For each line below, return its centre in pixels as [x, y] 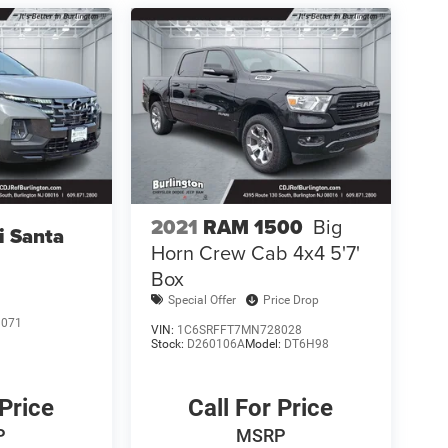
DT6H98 [306, 343]
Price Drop [290, 299]
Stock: [168, 343]
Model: [264, 343]
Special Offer [201, 299]
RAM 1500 [252, 226]
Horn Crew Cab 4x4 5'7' [255, 252]
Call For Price [261, 407]
